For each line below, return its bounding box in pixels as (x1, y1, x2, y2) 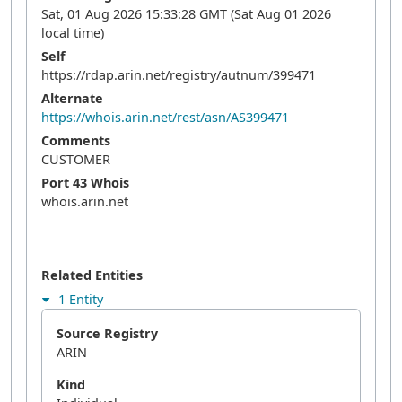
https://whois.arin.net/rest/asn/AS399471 (41, 109, 289, 126)
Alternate (41, 90, 103, 107)
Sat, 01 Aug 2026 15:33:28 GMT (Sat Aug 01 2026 (41, 5, 331, 22)
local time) (41, 24, 104, 41)
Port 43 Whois (41, 174, 129, 191)
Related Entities (41, 267, 143, 284)
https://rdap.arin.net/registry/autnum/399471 (41, 66, 316, 83)
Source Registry (57, 325, 158, 342)
